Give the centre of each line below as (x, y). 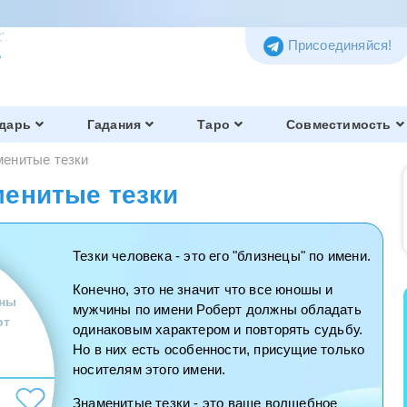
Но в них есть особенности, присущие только (219, 349)
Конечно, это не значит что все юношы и (203, 289)
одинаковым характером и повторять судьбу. (218, 329)
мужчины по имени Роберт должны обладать (217, 309)
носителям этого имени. (149, 369)
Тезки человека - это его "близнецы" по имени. (222, 256)
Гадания (114, 124)
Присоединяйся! (340, 45)
